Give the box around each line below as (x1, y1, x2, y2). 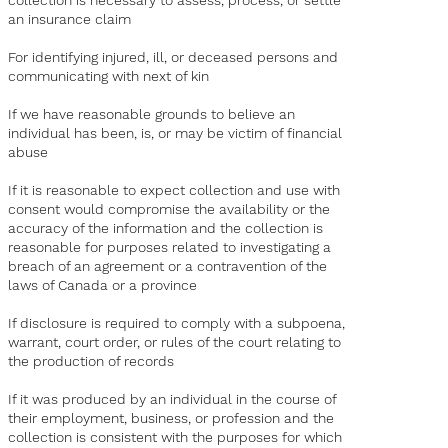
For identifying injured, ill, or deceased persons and (8, 49, 339, 66)
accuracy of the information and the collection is (8, 220, 324, 237)
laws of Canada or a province (8, 277, 198, 294)
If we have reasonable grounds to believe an (8, 106, 296, 123)
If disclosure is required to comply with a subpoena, (8, 315, 346, 332)
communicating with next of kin (8, 68, 210, 85)
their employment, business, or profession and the (8, 410, 335, 427)
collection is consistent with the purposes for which (8, 429, 343, 446)
